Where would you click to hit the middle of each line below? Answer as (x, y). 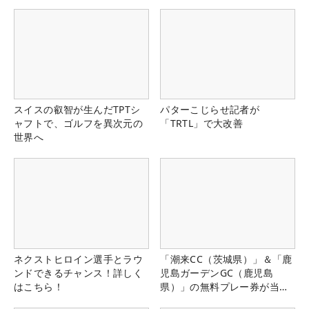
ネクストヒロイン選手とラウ (79, 259)
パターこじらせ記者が (210, 110)
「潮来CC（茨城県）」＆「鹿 (226, 259)
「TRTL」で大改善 (202, 123)
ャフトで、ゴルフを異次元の (79, 123)
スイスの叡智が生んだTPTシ (77, 110)
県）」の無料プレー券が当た (225, 286)
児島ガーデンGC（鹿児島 (217, 272)
